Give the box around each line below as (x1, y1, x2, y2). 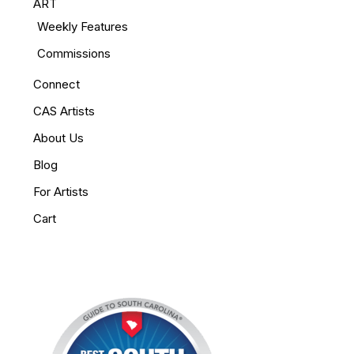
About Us (33, 130, 85, 145)
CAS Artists (33, 103, 96, 119)
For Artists (33, 183, 89, 199)
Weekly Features (37, 18, 129, 34)
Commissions (37, 45, 111, 61)
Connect (33, 76, 81, 92)
